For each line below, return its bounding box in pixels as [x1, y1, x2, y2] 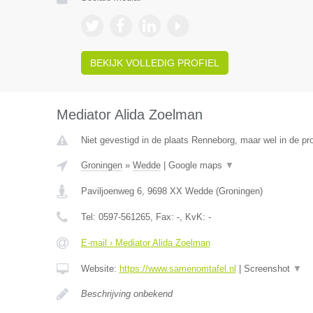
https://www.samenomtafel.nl [119, 263, 236, 274]
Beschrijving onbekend [80, 289, 173, 299]
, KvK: [179, 212, 208, 222]
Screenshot [243, 263, 293, 274]
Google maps [168, 160, 225, 170]
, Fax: [150, 212, 177, 222]
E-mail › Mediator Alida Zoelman [80, 238, 210, 248]
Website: [80, 263, 119, 274]
